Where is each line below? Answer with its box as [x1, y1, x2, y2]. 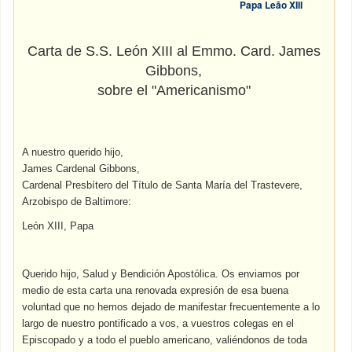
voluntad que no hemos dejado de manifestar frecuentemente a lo [22, 301, 321, 313]
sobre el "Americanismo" [97, 82, 251, 98]
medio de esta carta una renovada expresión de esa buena [22, 284, 289, 296]
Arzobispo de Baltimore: [22, 196, 132, 207]
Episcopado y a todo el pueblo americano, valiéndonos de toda [22, 334, 308, 346]
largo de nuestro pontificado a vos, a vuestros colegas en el [22, 317, 295, 329]
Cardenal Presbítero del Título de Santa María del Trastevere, [22, 179, 303, 191]
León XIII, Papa [22, 220, 94, 232]
